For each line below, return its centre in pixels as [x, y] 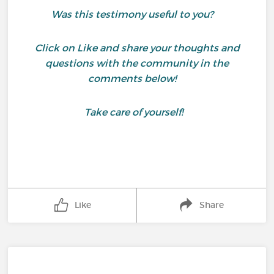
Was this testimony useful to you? [137, 14]
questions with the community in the [137, 63]
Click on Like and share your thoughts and [137, 48]
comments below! [137, 78]
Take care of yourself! [136, 112]
